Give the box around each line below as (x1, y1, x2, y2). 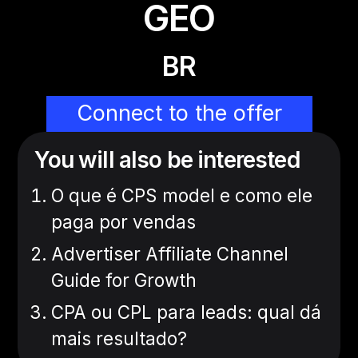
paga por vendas (51, 211, 197, 233)
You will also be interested (34, 146, 300, 173)
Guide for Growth (51, 269, 197, 291)
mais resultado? (51, 327, 188, 349)
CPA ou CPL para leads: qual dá (51, 300, 322, 323)
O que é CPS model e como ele (51, 185, 313, 207)
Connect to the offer (76, 100, 282, 127)
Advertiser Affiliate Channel (51, 243, 289, 265)
